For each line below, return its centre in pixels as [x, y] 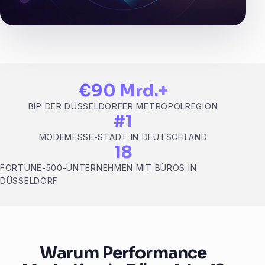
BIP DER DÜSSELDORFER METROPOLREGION [123, 106]
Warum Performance [123, 253]
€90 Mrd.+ [123, 91]
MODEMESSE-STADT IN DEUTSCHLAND [123, 137]
